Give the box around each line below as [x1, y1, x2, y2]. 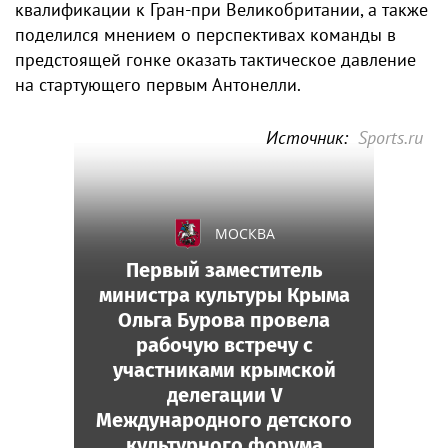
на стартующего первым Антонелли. [15, 73, 301, 96]
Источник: [266, 126, 348, 149]
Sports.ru [358, 126, 423, 149]
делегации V [166, 383, 282, 407]
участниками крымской [112, 358, 336, 382]
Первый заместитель [126, 258, 322, 282]
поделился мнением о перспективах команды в [15, 23, 396, 46]
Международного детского [96, 408, 352, 432]
